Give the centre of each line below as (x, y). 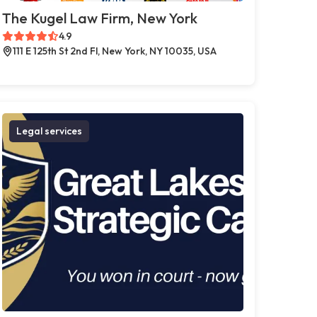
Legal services (49, 131)
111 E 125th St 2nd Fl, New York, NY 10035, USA (114, 51)
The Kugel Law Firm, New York (99, 18)
